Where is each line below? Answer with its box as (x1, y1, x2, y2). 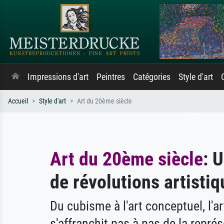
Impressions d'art (27, 72, 88, 82)
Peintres (96, 72, 125, 82)
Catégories (133, 72, 170, 82)
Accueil (8, 97, 28, 105)
